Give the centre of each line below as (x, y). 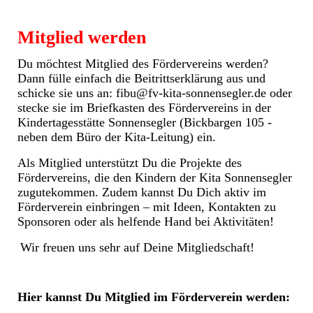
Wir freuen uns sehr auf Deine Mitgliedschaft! (137, 247)
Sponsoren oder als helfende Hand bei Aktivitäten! (146, 221)
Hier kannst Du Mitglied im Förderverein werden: (154, 297)
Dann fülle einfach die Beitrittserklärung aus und (141, 78)
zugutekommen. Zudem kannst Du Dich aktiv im (142, 192)
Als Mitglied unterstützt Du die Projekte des (130, 162)
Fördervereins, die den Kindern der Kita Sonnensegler (155, 177)
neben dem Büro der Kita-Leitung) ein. (117, 137)
